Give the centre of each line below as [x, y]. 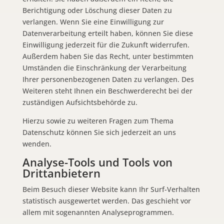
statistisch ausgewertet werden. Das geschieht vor [106, 200]
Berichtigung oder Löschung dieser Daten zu [97, 10]
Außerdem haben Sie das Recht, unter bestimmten [108, 56]
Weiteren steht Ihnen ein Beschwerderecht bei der [107, 90]
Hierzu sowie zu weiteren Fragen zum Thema [98, 120]
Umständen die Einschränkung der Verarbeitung [104, 67]
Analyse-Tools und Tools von [97, 162]
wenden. [37, 143]
